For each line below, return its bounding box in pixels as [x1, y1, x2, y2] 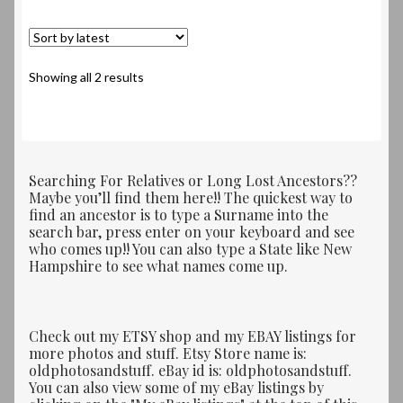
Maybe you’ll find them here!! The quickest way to [29, 188, 353, 208]
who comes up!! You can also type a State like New [29, 239, 352, 259]
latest [143, 108, 176, 124]
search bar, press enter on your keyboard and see [29, 222, 354, 242]
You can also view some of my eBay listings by [29, 378, 324, 398]
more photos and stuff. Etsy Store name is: [29, 344, 307, 363]
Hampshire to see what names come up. [29, 256, 288, 276]
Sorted [143, 68, 182, 85]
